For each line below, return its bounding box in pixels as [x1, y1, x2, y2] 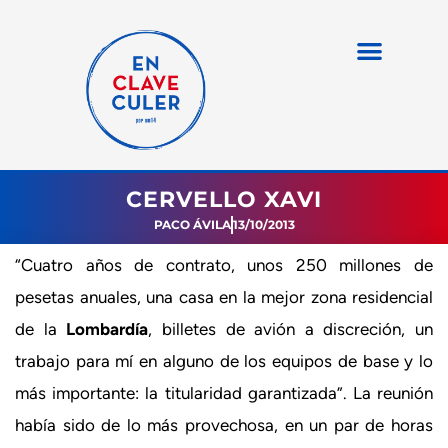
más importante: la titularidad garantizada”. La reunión [15, 383, 433, 403]
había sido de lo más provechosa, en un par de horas [15, 415, 433, 435]
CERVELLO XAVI [126, 186, 322, 213]
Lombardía [66, 319, 149, 339]
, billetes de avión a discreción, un [148, 319, 433, 339]
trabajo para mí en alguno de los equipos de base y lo [15, 351, 433, 371]
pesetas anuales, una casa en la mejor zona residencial [15, 287, 433, 307]
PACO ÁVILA [153, 217, 231, 232]
